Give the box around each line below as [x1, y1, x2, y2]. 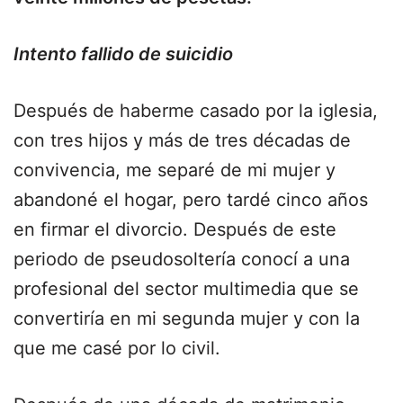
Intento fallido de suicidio [13, 43, 233, 65]
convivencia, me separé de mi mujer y [13, 159, 336, 181]
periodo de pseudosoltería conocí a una [13, 248, 350, 270]
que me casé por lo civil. [13, 337, 220, 359]
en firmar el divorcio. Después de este [13, 219, 336, 240]
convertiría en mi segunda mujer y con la [13, 308, 360, 329]
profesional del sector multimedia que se [13, 278, 359, 300]
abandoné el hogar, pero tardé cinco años [13, 189, 368, 210]
